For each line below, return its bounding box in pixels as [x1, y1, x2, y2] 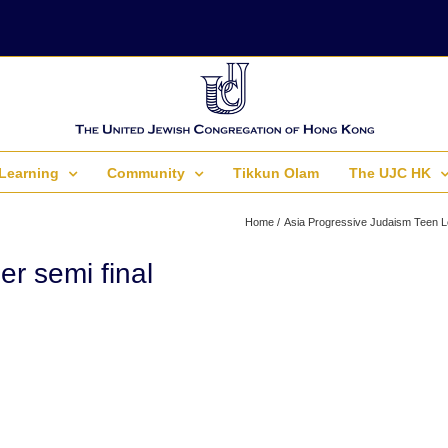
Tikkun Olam [233, 165, 319, 181]
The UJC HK [349, 165, 431, 181]
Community [107, 165, 185, 181]
